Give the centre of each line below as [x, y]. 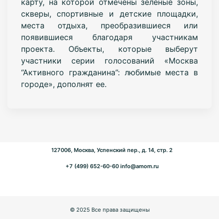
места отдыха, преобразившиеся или [109, 25]
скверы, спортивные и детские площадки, [109, 13]
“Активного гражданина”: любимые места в [109, 72]
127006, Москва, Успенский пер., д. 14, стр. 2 [112, 150]
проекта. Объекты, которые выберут [109, 49]
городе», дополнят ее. [64, 84]
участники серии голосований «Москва [109, 60]
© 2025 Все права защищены [109, 209]
